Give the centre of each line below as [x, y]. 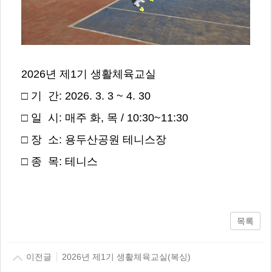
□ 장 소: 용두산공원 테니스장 [93, 140]
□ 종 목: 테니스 [59, 162]
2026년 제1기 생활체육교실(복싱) [124, 257]
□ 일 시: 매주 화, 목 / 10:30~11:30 [104, 118]
